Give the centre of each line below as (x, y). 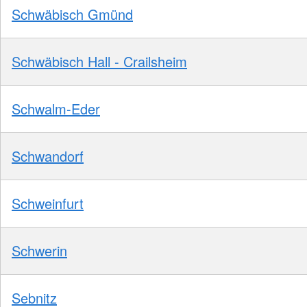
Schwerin (39, 251)
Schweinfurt (48, 204)
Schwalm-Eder (56, 109)
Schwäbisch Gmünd (72, 14)
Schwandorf (48, 156)
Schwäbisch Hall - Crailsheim (99, 62)
